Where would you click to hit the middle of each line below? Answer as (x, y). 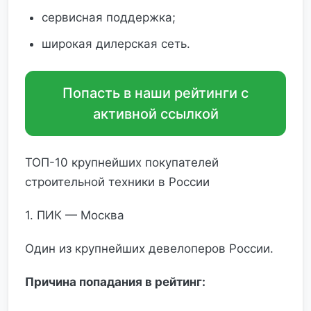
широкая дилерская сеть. (116, 44)
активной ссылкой (155, 114)
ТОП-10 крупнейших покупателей (122, 162)
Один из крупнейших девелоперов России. (149, 249)
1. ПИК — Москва (75, 215)
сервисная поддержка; (109, 17)
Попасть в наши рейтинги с (155, 93)
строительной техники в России (117, 182)
